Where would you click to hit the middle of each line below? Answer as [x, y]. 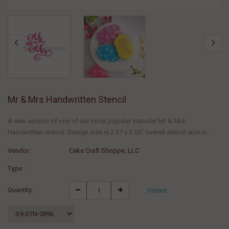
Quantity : [21, 190]
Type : [16, 168]
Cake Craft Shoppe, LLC [104, 150]
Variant [157, 190]
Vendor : [20, 150]
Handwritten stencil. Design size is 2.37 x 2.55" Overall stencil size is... [109, 132]
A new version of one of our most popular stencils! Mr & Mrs [96, 121]
